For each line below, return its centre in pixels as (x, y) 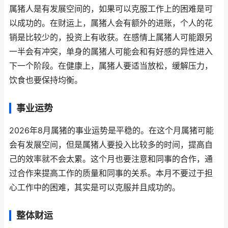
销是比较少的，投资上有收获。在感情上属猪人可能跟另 (111, 37)
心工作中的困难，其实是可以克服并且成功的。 (95, 188)
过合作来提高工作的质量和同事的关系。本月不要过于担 (111, 173)
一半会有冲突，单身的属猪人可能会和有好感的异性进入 (111, 52)
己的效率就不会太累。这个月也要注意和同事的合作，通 (111, 159)
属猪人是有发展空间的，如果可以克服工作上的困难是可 (111, 9)
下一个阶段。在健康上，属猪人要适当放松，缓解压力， (111, 66)
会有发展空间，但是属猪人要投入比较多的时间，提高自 (111, 145)
